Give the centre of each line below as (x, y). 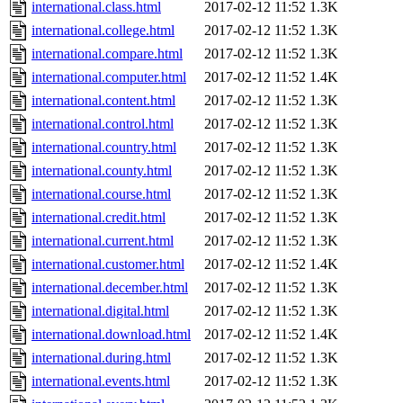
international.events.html (101, 381)
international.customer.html (108, 264)
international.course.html (101, 194)
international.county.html (102, 171)
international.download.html (111, 335)
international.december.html (110, 288)
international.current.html (103, 241)
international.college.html (103, 31)
